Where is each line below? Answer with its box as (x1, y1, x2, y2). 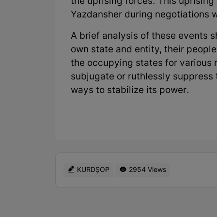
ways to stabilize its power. (71, 85, 189, 97)
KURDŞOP (75, 165, 109, 175)
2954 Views (127, 165, 166, 175)
